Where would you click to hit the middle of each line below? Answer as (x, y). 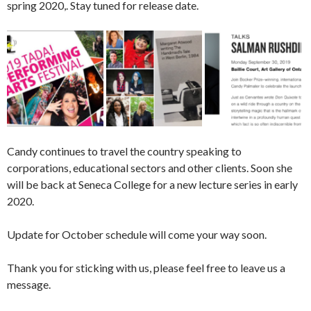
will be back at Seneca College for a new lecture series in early (152, 185)
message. (29, 285)
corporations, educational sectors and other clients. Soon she (150, 168)
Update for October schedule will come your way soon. (137, 235)
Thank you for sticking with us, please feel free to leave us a (146, 268)
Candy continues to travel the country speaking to (124, 151)
